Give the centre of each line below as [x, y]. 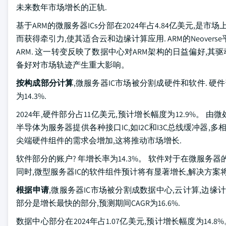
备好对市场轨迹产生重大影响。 [73, 65]
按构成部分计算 [45, 83]
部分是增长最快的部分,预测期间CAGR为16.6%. [98, 203]
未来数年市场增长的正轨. [62, 7]
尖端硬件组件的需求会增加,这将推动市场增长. [99, 140]
